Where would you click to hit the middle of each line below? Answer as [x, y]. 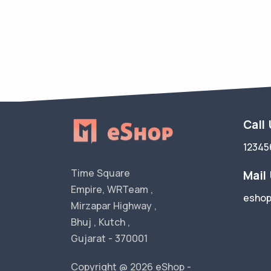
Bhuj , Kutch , [100, 222]
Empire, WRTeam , [112, 189]
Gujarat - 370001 [109, 238]
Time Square [100, 173]
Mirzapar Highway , [114, 206]
